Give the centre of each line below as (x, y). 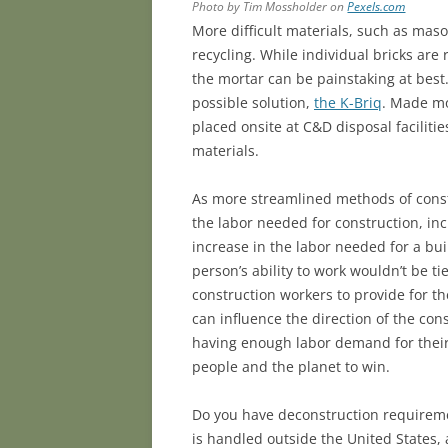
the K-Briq (348, 103)
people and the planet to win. (291, 367)
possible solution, (253, 103)
